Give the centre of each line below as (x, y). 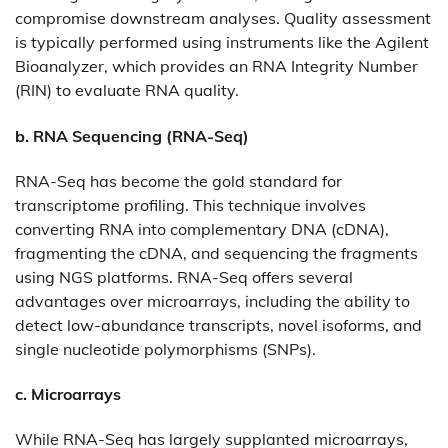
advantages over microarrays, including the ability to (212, 300)
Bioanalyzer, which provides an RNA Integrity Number (216, 66)
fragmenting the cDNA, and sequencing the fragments (216, 252)
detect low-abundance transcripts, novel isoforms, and (218, 324)
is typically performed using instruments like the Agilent (222, 42)
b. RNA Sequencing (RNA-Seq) (132, 135)
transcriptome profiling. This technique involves (190, 204)
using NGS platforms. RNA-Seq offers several (184, 276)
